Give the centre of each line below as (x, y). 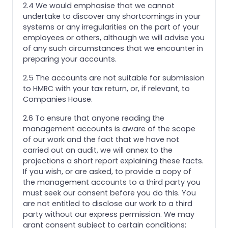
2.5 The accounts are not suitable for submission (114, 78)
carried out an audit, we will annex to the (98, 150)
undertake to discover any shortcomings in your (112, 16)
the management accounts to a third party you (112, 182)
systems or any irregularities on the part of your (111, 27)
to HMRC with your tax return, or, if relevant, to (106, 88)
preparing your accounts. (70, 59)
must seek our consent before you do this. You (109, 193)
